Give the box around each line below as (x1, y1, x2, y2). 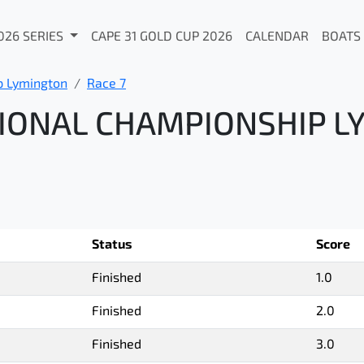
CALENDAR (245, 31, 309, 44)
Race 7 (87, 78, 126, 91)
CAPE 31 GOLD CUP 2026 (90, 31, 232, 44)
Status (92, 239, 132, 252)
